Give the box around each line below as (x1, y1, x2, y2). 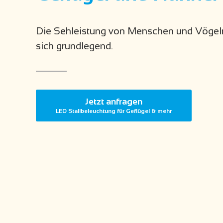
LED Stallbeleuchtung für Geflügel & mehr (56, 108, 172, 115)
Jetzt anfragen (85, 97, 142, 107)
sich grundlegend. (36, 40, 113, 52)
